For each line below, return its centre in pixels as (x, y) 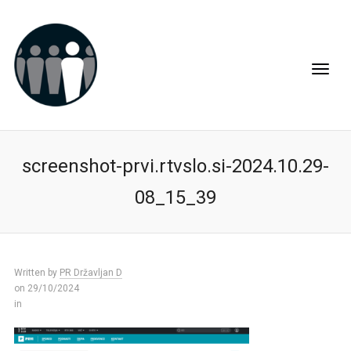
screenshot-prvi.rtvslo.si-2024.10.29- (175, 166)
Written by (36, 273)
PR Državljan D (90, 273)
